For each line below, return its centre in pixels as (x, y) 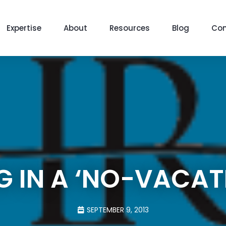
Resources (130, 28)
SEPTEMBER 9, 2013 (118, 210)
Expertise (24, 28)
